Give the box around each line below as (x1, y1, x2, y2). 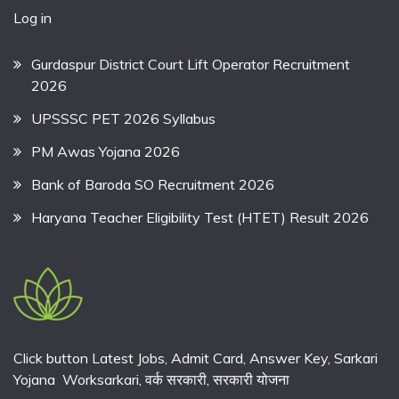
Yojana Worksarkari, (13, 370, 145, 389)
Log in (13, 8, 52, 27)
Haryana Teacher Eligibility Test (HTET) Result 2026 (31, 208, 369, 226)
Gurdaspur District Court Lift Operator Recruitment (31, 55, 350, 74)
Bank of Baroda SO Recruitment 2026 (31, 175, 274, 193)
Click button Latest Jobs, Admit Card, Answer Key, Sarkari (13, 349, 378, 368)
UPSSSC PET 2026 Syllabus (31, 110, 216, 128)
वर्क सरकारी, (145, 370, 213, 389)
